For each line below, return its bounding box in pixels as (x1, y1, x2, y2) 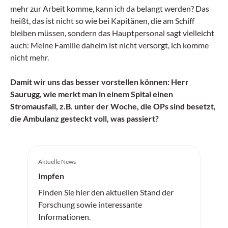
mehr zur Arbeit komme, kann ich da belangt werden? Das (10, 4, 209, 13)
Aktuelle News (38, 158, 76, 165)
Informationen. (38, 212, 91, 221)
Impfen (38, 171, 64, 181)
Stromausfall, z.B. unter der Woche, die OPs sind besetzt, (10, 101, 216, 111)
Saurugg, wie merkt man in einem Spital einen (10, 89, 173, 99)
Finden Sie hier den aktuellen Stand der (38, 187, 174, 197)
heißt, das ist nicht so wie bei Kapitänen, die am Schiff (10, 16, 194, 25)
